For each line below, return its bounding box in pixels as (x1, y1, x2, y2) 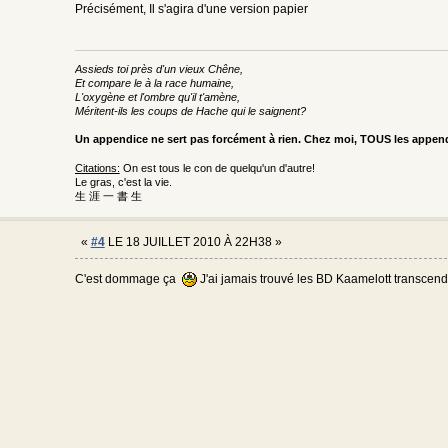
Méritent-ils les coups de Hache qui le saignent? (74, 104, 306, 117)
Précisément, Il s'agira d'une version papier (74, 2, 308, 17)
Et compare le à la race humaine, (74, 76, 234, 89)
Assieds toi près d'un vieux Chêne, (74, 62, 243, 75)
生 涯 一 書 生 (74, 190, 142, 203)
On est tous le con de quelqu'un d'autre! (119, 162, 315, 175)
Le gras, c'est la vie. (74, 176, 172, 189)
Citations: (74, 162, 120, 175)
